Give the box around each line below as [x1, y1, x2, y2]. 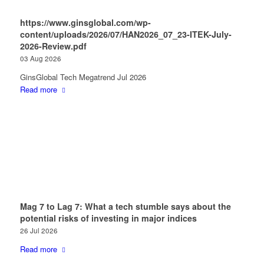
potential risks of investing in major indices [19, 212, 197, 225]
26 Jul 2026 [19, 226, 58, 236]
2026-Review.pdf [19, 40, 87, 52]
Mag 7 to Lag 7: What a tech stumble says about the [19, 200, 231, 213]
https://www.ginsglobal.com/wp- [19, 16, 151, 28]
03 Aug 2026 [19, 54, 61, 63]
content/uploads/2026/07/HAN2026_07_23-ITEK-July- [19, 28, 232, 40]
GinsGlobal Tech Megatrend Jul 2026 [19, 71, 146, 82]
